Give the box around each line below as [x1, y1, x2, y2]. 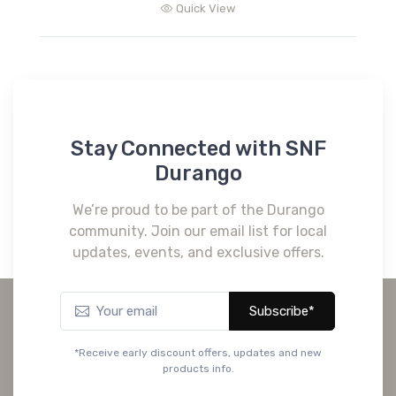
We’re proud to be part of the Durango [72, 201, 324, 218]
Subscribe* [249, 302, 315, 319]
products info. [162, 362, 234, 375]
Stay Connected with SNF [70, 135, 326, 161]
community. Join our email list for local [69, 222, 327, 240]
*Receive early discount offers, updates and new [74, 346, 322, 359]
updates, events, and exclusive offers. [72, 243, 324, 261]
